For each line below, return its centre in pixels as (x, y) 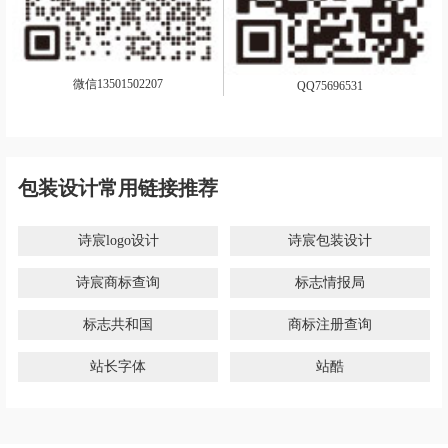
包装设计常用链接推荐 (118, 187)
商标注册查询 (330, 324)
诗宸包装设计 (330, 240)
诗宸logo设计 (118, 240)
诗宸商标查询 (118, 282)
